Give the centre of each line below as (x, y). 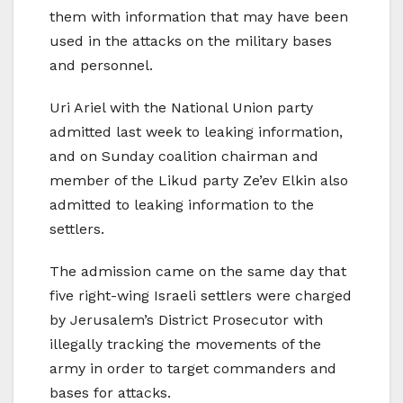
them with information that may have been (199, 17)
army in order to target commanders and (193, 369)
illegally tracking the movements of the (185, 345)
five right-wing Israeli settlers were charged (201, 296)
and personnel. (101, 66)
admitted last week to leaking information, (196, 132)
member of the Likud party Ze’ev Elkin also (199, 181)
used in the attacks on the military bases (191, 41)
